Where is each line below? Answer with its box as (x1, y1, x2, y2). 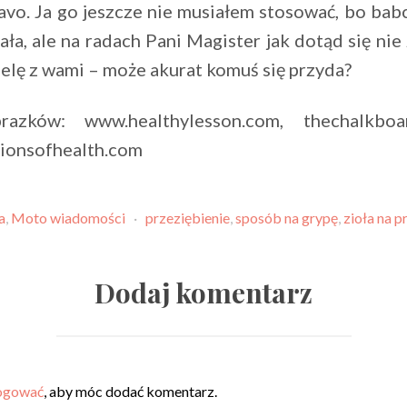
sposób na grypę (234, 209, 338, 227)
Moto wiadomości (10, 209, 125, 227)
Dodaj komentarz (94, 274, 313, 312)
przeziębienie (144, 209, 230, 227)
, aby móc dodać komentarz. (44, 382, 217, 401)
